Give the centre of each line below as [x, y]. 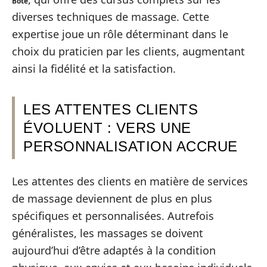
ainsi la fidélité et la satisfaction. [94, 69]
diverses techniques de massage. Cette [111, 17]
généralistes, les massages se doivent [108, 233]
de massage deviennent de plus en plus [112, 198]
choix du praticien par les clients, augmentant [128, 51]
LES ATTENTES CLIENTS [111, 109]
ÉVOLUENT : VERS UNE [107, 128]
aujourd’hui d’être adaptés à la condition [114, 250]
